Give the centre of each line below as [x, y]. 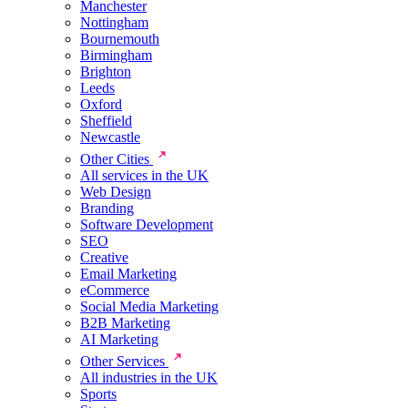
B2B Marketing [125, 323]
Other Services [124, 361]
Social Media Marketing [149, 306]
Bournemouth [120, 39]
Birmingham [116, 55]
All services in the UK [144, 175]
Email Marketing [128, 274]
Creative [104, 257]
